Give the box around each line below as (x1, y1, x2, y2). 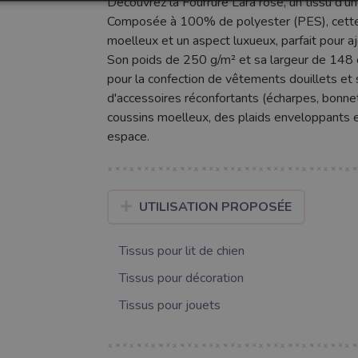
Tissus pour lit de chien (118, 242, 245, 261)
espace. (106, 128, 149, 146)
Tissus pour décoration (118, 269, 244, 288)
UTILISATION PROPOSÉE (139, 198, 292, 217)
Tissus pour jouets (118, 296, 221, 315)
